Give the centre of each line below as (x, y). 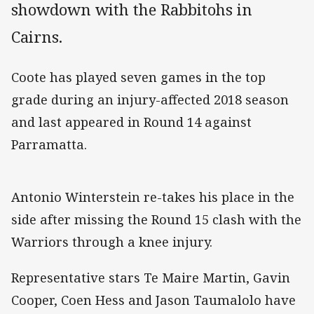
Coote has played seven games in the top (138, 77)
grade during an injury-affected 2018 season (150, 100)
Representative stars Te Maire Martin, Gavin (151, 277)
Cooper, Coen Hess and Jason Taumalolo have (153, 300)
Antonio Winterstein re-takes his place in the (153, 197)
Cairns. (37, 37)
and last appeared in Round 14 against (131, 122)
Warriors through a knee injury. (112, 242)
